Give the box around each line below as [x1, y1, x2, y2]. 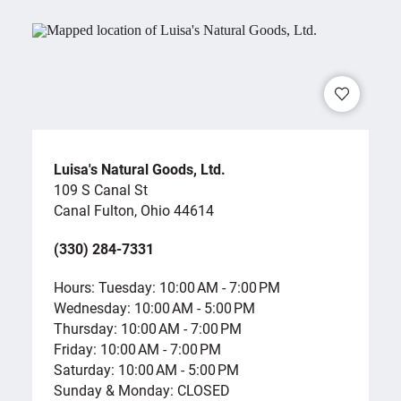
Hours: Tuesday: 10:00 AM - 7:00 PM [54, 277, 280, 296]
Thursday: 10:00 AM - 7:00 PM [54, 318, 242, 337]
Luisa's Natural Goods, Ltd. [54, 158, 226, 178]
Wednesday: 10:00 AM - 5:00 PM [54, 297, 255, 317]
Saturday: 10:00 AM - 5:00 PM [54, 359, 239, 379]
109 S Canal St [54, 179, 148, 199]
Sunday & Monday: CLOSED [54, 380, 230, 399]
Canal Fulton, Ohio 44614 [54, 200, 214, 219]
